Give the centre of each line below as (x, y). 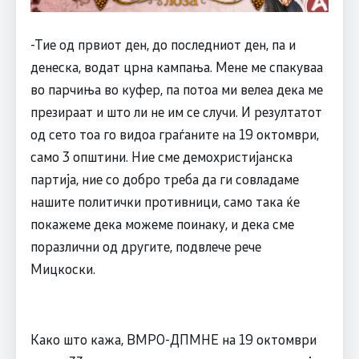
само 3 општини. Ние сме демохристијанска (161, 157)
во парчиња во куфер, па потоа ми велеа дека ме (176, 89)
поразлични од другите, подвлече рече (145, 246)
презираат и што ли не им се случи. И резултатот (176, 112)
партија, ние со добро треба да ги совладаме (164, 179)
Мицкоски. (63, 269)
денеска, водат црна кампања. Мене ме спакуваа (176, 67)
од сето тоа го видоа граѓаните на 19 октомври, (174, 134)
